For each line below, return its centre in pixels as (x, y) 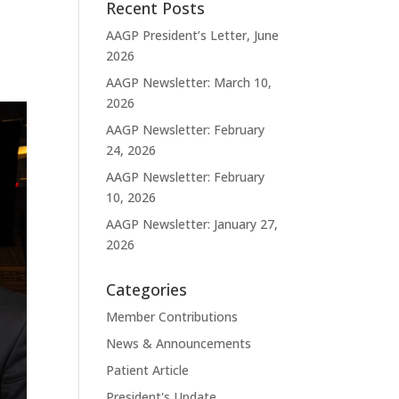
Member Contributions (172, 317)
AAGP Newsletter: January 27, (192, 224)
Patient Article (148, 370)
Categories (147, 290)
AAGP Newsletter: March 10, (189, 83)
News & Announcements (179, 344)
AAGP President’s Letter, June (193, 36)
